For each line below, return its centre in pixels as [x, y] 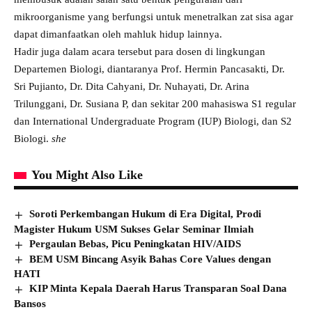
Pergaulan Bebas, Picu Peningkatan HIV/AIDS [135, 244]
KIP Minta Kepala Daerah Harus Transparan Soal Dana [158, 289]
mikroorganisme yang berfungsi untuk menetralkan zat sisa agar [154, 17]
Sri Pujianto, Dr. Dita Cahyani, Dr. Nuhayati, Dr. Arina [132, 87]
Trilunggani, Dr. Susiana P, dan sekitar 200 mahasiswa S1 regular [155, 104]
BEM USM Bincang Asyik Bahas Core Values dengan [150, 259]
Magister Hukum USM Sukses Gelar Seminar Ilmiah [134, 229]
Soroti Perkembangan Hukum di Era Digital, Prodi [146, 214]
